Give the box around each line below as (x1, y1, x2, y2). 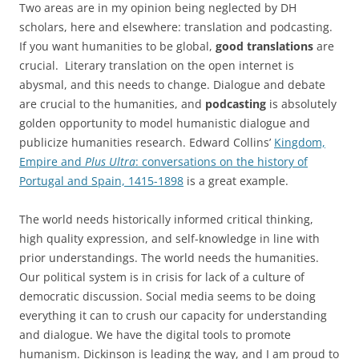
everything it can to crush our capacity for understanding (19, 308, 327, 323)
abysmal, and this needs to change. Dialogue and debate (19, 77, 325, 92)
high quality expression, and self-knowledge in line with (19, 231, 320, 246)
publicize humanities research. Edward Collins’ (19, 135, 274, 150)
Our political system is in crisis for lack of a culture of (19, 269, 305, 284)
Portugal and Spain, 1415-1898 (19, 173, 184, 188)
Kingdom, (274, 135, 325, 150)
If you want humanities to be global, (19, 38, 216, 54)
